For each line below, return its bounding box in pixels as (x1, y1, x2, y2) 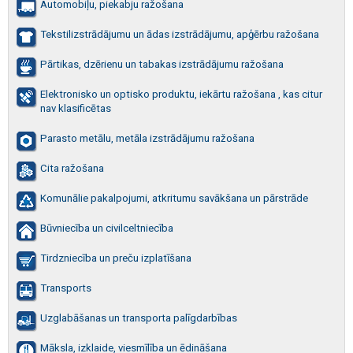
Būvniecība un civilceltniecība (40, 221, 173, 234)
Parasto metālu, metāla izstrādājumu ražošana (40, 132, 255, 144)
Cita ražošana (40, 162, 104, 174)
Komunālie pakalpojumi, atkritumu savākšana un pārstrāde (40, 191, 308, 204)
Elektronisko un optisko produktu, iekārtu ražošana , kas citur (40, 87, 322, 100)
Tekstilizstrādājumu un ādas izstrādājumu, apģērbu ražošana (40, 28, 319, 40)
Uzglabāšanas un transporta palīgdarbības (40, 311, 237, 324)
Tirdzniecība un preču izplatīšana (40, 251, 191, 264)
